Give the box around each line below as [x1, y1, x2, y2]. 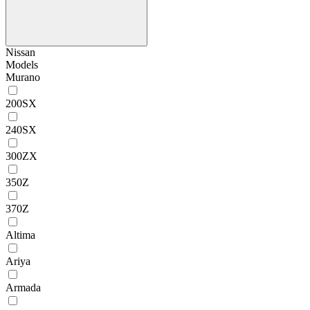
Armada [6, 281, 41, 293]
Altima [6, 228, 35, 241]
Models [6, 58, 38, 71]
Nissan [6, 46, 35, 58]
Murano [6, 71, 40, 83]
